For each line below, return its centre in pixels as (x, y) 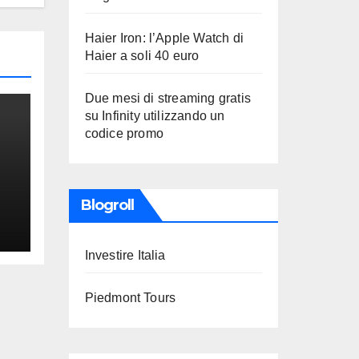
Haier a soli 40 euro (142, 56)
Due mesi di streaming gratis (168, 98)
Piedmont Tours (130, 298)
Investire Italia (125, 255)
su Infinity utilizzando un (155, 116)
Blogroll (107, 205)
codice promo (124, 133)
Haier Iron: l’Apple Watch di (164, 38)
